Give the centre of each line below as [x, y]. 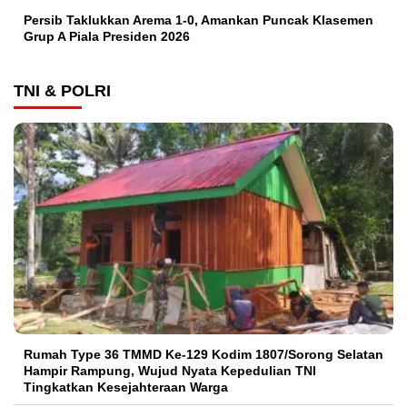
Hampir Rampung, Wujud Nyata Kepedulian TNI [170, 370]
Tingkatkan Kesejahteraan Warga [126, 387]
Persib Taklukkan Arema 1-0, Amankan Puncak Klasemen [199, 20]
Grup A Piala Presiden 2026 [107, 37]
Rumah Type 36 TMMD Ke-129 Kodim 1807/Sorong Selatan [203, 354]
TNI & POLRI [62, 91]
